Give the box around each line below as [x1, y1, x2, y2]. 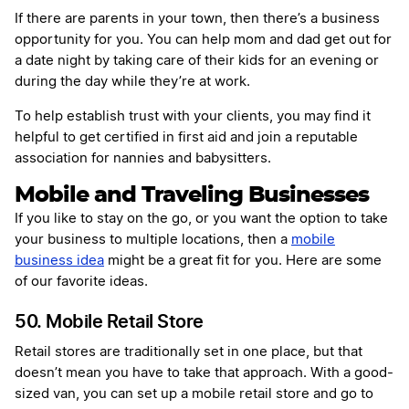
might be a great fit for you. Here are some [104, 254, 382, 268]
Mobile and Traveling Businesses [15, 184, 369, 207]
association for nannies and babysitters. [15, 152, 271, 166]
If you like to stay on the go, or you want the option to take [15, 212, 388, 226]
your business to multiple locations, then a [15, 233, 291, 247]
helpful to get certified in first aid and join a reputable [15, 131, 358, 145]
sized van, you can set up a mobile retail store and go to [15, 387, 373, 402]
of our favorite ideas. [15, 275, 148, 289]
